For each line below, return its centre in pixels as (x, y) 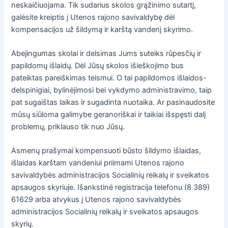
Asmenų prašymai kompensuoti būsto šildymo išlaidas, (106, 151)
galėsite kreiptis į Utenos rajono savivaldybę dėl (93, 17)
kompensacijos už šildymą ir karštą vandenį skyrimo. (102, 29)
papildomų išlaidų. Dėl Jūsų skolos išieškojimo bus (98, 66)
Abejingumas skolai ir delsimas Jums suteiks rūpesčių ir (106, 54)
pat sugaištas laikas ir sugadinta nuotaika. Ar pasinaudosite (113, 103)
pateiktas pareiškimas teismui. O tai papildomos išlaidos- (109, 78)
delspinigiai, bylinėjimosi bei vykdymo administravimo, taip (112, 90)
